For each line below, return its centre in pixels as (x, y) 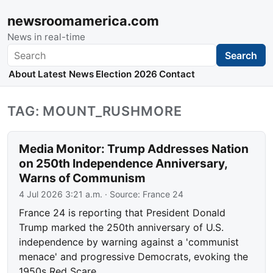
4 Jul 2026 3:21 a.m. (61, 194)
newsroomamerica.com (83, 21)
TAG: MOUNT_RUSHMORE (95, 111)
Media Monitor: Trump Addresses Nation (134, 149)
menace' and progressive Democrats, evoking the (134, 257)
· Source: (123, 194)
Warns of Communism (83, 178)
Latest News (66, 74)
